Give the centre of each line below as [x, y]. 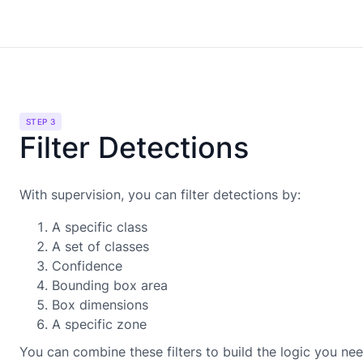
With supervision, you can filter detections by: [160, 194]
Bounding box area [110, 285]
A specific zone [99, 324]
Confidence [87, 265]
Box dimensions [100, 304]
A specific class [100, 226]
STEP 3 [41, 121]
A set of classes [100, 246]
